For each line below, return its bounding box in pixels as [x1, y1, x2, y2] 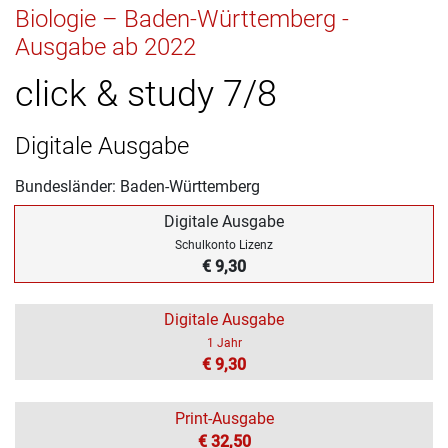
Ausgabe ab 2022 [15, 32, 196, 61]
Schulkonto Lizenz [175, 237, 273, 252]
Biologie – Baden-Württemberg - [15, 4, 349, 33]
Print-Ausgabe [174, 408, 274, 428]
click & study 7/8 [15, 72, 277, 115]
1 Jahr [206, 335, 242, 350]
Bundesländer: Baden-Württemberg [15, 176, 260, 196]
